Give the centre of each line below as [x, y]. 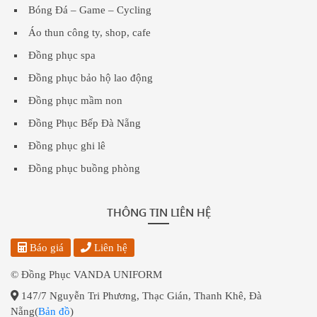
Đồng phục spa [62, 55]
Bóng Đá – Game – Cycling [90, 10]
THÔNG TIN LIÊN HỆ [158, 212]
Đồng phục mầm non [75, 100]
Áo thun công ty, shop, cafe [90, 32]
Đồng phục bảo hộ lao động [91, 77]
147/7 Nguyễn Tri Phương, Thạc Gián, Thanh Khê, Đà [140, 295]
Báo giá [45, 247]
